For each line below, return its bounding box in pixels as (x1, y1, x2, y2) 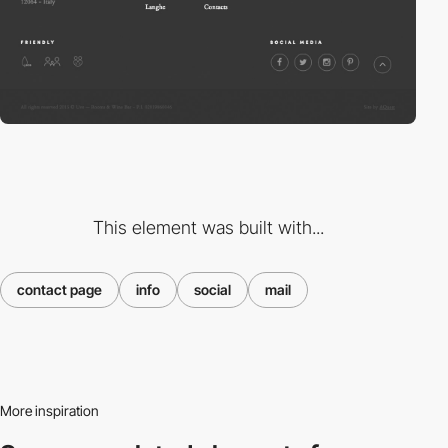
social (194, 280, 231, 298)
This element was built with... (92, 216, 324, 238)
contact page (17, 280, 102, 298)
